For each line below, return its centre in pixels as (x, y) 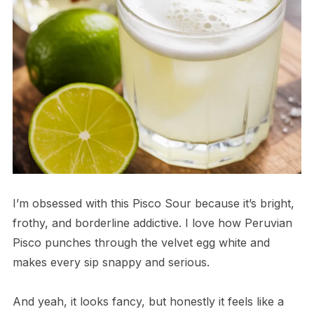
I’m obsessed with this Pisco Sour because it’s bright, (153, 204)
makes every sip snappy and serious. (111, 262)
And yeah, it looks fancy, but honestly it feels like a (148, 302)
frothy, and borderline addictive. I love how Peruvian (152, 223)
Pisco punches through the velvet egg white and (141, 243)
